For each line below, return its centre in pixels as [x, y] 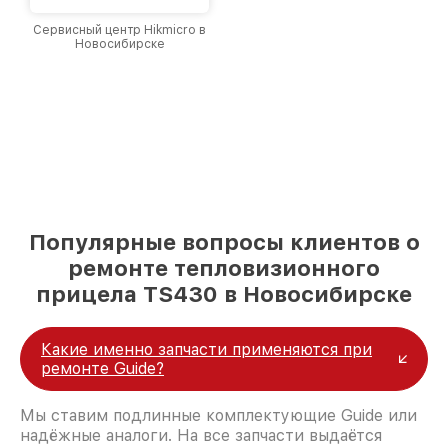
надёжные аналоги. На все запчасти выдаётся [201, 436]
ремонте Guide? [102, 369]
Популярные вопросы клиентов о [224, 242]
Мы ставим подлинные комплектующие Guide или [218, 416]
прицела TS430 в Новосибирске [224, 294]
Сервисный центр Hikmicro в [119, 29]
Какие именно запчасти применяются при [206, 350]
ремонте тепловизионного [224, 268]
